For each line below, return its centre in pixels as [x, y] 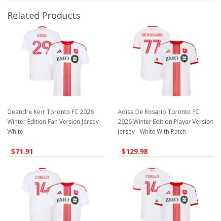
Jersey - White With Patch [152, 131]
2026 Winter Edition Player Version [166, 121]
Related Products [44, 16]
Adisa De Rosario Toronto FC [159, 111]
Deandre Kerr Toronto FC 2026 [51, 111]
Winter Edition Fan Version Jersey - [55, 121]
